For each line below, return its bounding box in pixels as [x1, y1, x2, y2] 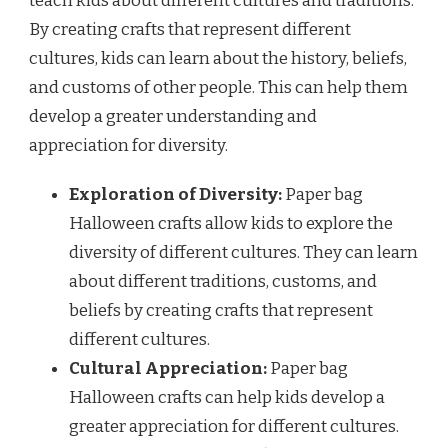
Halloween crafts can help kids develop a [69, 387, 385, 409]
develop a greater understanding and [29, 106, 317, 128]
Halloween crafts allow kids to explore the [69, 213, 393, 235]
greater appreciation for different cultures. [69, 416, 399, 438]
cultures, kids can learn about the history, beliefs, [29, 48, 407, 70]
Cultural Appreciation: [69, 358, 267, 380]
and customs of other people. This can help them [29, 77, 408, 99]
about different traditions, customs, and [69, 271, 377, 293]
